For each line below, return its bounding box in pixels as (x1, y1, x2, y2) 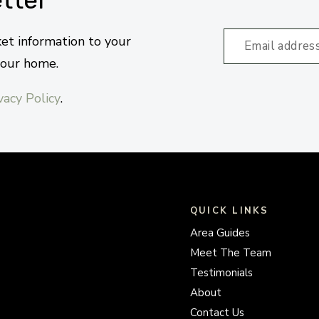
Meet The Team (189, 246, 271, 261)
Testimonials (189, 266, 253, 281)
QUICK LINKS (189, 204, 269, 218)
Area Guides (189, 226, 250, 241)
